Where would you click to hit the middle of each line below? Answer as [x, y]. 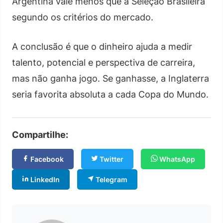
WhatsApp [176, 159]
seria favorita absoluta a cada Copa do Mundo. [110, 94]
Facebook [46, 159]
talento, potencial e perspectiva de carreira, [104, 62]
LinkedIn [44, 179]
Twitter [111, 159]
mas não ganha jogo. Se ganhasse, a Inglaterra [111, 78]
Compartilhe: [40, 134]
